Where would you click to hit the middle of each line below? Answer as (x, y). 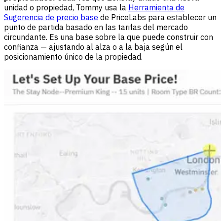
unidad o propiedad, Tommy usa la (66, 8)
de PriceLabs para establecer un (157, 18)
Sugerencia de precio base (51, 18)
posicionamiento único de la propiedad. (73, 57)
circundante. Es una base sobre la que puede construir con (109, 37)
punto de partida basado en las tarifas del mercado (96, 27)
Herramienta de (156, 8)
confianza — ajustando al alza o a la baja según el (93, 47)
